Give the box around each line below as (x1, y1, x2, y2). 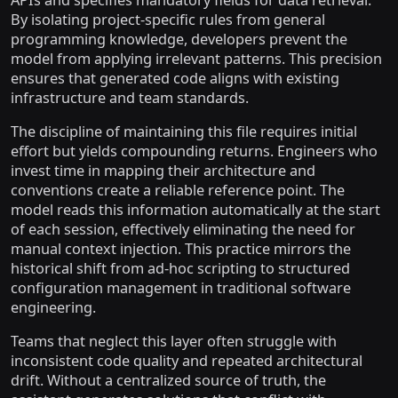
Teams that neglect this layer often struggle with (11, 331, 337, 351)
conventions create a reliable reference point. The (11, 180, 345, 200)
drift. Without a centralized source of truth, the (11, 370, 326, 390)
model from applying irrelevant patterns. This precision (11, 49, 382, 68)
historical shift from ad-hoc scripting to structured (11, 259, 350, 278)
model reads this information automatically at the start (11, 200, 380, 219)
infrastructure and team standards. (11, 88, 249, 107)
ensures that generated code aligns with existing (11, 68, 339, 88)
